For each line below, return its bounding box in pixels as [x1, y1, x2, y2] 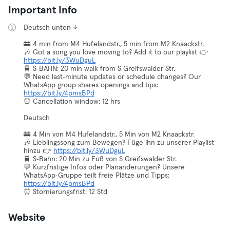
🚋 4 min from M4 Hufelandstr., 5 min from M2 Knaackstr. [24, 41, 204, 48]
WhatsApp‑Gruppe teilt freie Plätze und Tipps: [24, 172, 169, 179]
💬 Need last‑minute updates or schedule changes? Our [24, 73, 201, 81]
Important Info [8, 5, 77, 15]
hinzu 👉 [24, 147, 53, 155]
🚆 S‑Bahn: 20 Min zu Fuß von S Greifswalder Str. [24, 156, 177, 163]
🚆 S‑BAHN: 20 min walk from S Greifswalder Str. [24, 65, 175, 72]
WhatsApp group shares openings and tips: [24, 82, 158, 89]
